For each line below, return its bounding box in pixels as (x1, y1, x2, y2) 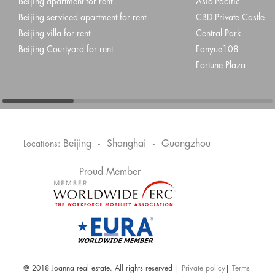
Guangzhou (161, 139, 211, 149)
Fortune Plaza (195, 61, 246, 71)
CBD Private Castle (195, 13, 265, 23)
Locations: (23, 139, 61, 149)
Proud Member (79, 167, 150, 177)
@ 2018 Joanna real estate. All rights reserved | (23, 265, 182, 273)
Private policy (182, 265, 226, 273)
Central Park (195, 29, 241, 39)
